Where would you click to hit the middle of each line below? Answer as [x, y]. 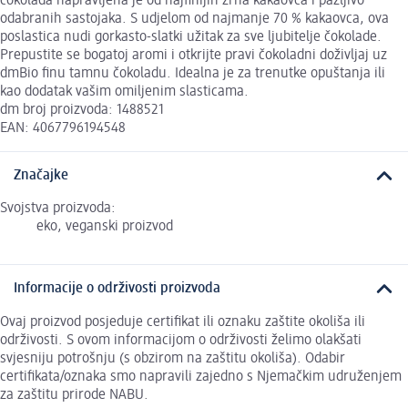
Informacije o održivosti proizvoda [117, 289]
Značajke [41, 175]
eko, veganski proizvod [105, 227]
